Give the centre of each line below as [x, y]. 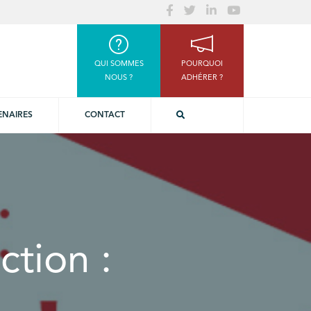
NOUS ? [119, 78]
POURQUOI [202, 64]
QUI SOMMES [119, 64]
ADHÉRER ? [202, 78]
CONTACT [104, 116]
